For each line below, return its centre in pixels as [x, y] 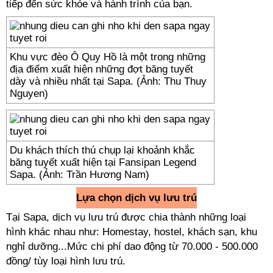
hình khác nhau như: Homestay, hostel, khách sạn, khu [132, 232]
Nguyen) [29, 94]
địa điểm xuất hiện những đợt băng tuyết [101, 69]
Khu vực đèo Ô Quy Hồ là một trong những [108, 57]
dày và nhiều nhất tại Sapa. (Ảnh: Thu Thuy [108, 81]
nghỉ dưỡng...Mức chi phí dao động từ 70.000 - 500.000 [132, 246]
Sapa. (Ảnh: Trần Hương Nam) [80, 175]
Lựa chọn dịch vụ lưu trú [136, 198]
